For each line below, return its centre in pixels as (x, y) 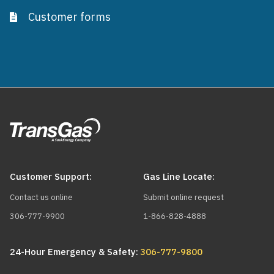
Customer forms (69, 17)
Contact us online (41, 197)
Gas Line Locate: (179, 176)
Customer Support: (51, 176)
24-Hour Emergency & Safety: (74, 252)
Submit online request (184, 197)
